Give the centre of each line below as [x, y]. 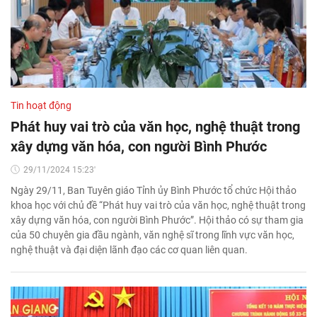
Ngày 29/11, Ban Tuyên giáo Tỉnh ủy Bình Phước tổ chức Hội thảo [154, 191]
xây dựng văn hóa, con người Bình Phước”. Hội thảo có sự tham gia [157, 220]
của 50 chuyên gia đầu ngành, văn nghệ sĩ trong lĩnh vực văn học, [152, 235]
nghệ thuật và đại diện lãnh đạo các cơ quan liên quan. [129, 250]
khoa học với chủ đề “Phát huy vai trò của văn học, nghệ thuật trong [158, 206]
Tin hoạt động [41, 106]
